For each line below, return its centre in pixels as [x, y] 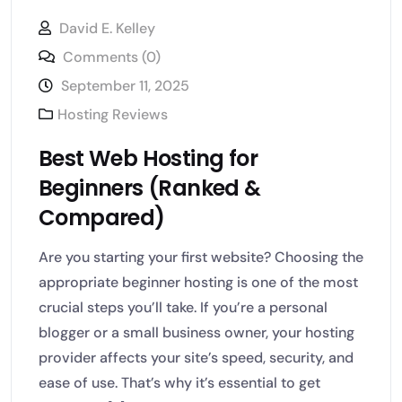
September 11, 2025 [125, 85]
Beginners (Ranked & [150, 188]
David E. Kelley [107, 28]
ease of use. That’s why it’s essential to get [179, 382]
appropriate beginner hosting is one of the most [198, 282]
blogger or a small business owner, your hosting [197, 332]
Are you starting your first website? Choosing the [201, 257]
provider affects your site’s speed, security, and [196, 357]
